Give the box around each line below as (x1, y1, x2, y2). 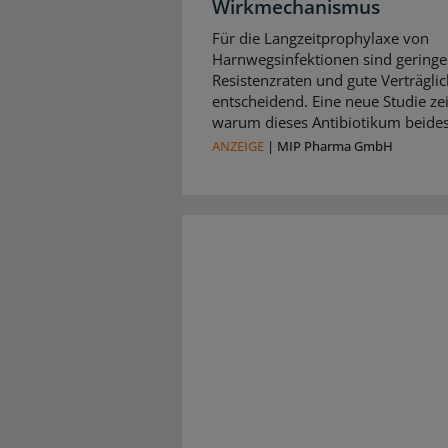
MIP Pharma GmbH (277, 137, 393, 156)
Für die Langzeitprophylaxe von (212, 28, 429, 49)
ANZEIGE (212, 137, 264, 156)
